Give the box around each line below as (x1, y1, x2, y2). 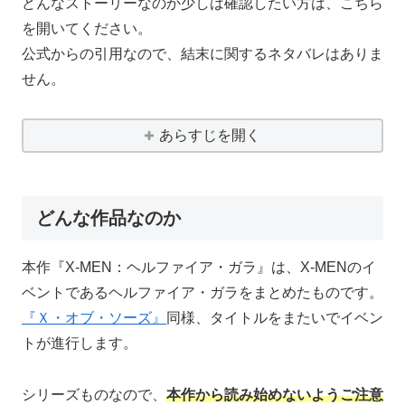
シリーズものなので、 (22, 386, 166, 402)
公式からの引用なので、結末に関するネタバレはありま (22, 46, 383, 62)
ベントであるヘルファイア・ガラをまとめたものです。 (22, 284, 383, 300)
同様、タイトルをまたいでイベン (166, 309, 383, 325)
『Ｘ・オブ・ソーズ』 (22, 309, 166, 325)
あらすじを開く (158, 127, 260, 143)
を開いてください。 (22, 21, 152, 37)
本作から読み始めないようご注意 (166, 386, 383, 402)
